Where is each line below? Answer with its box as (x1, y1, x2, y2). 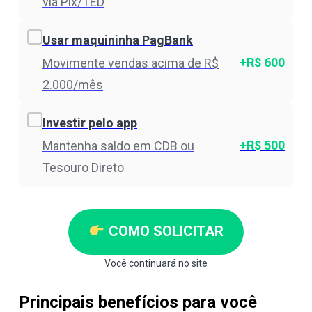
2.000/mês (42, 77, 103, 92)
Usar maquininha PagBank (42, 32, 193, 47)
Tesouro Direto (42, 159, 124, 175)
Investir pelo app (42, 115, 137, 130)
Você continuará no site (104, 257, 208, 269)
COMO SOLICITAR (104, 223, 224, 240)
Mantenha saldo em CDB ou (42, 138, 194, 153)
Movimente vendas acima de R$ (42, 55, 219, 70)
